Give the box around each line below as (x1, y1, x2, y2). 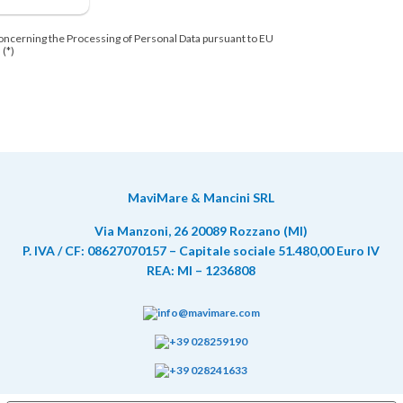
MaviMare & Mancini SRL (128, 190, 275, 205)
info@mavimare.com (157, 306, 260, 319)
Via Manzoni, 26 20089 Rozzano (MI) (94, 223, 309, 238)
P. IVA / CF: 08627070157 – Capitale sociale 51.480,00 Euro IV (22, 243, 381, 258)
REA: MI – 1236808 (147, 263, 256, 278)
